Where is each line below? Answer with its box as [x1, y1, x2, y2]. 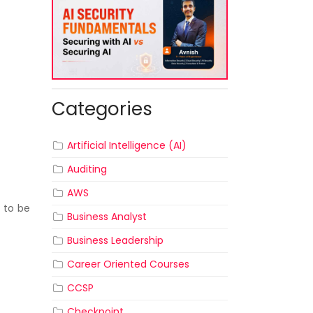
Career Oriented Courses [66, 257, 189, 272]
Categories [51, 96, 152, 122]
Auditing [66, 162, 107, 177]
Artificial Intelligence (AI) [66, 138, 187, 153]
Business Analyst [66, 210, 147, 224]
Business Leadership [66, 233, 163, 248]
